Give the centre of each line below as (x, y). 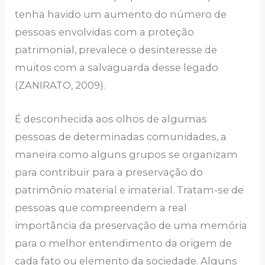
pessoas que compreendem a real (101, 207)
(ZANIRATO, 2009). (60, 85)
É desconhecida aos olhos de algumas (111, 119)
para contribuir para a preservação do (109, 172)
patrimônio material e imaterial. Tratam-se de (130, 190)
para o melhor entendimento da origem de (124, 243)
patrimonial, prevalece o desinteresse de (116, 50)
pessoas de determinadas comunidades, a (121, 136)
